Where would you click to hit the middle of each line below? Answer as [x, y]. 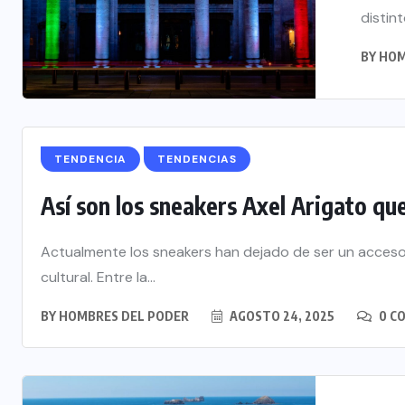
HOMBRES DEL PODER [124, 316]
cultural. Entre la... [98, 277]
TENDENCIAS [197, 159]
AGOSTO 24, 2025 [281, 316]
